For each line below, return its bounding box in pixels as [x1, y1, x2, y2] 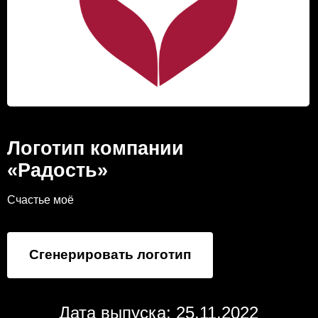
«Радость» [7, 160, 108, 181]
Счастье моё [7, 194, 74, 206]
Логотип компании [7, 138, 184, 159]
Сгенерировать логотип [29, 247, 191, 262]
